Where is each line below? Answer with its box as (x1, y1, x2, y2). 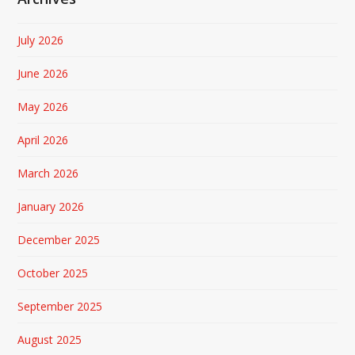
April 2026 (17, 132, 69, 147)
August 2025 (17, 331, 82, 347)
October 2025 (17, 265, 89, 281)
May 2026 (17, 98, 69, 114)
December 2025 (17, 231, 101, 247)
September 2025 (17, 298, 103, 314)
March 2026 (17, 165, 79, 181)
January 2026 (17, 198, 85, 214)
